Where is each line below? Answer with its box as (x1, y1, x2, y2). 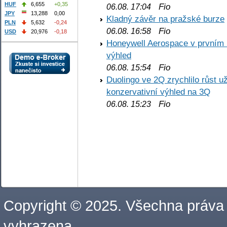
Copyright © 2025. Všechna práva (4, 197, 224, 214)
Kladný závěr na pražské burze (106, 14, 224, 24)
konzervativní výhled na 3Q (106, 87, 210, 97)
